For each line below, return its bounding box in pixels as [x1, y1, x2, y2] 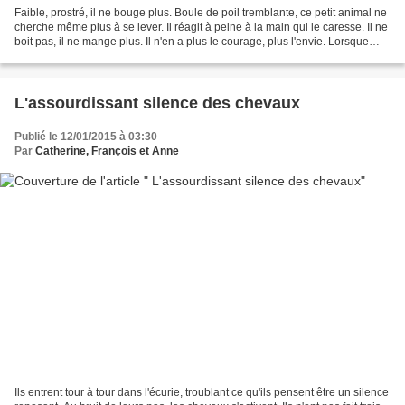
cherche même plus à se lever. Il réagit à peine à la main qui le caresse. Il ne [14, 20, 388, 33]
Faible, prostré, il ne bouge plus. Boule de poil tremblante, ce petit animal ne [14, 5, 387, 19]
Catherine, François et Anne [35, 144, 179, 157]
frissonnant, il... [14, 49, 88, 62]
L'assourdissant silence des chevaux [14, 93, 300, 112]
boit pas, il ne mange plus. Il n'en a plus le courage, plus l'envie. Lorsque [14, 34, 369, 48]
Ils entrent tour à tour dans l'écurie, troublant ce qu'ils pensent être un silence [14, 386, 389, 400]
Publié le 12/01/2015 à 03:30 [14, 129, 157, 143]
